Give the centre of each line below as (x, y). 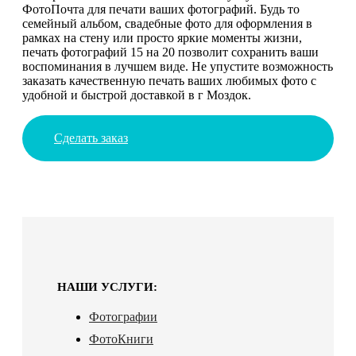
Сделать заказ (91, 137)
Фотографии (123, 316)
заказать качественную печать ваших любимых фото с (169, 80)
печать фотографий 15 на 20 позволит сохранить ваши (170, 52)
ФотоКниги (121, 339)
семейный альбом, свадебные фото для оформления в (167, 23)
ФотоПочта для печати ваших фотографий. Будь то (161, 9)
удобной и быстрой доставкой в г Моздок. (137, 95)
